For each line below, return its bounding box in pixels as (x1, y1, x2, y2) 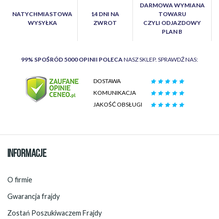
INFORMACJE (7, 148, 46, 160)
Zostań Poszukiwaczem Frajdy (7, 208, 102, 217)
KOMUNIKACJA (93, 88, 136, 96)
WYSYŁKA (27, 19, 57, 26)
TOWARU (158, 10, 186, 18)
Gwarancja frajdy (7, 192, 60, 200)
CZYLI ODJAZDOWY (143, 19, 201, 26)
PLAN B (162, 27, 182, 35)
